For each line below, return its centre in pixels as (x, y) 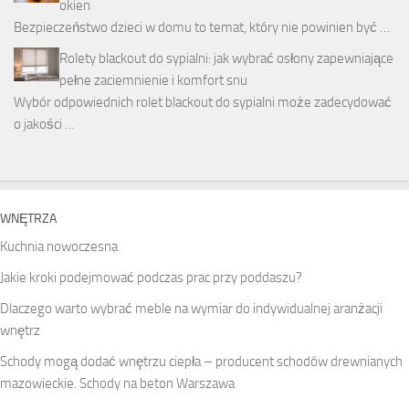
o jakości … (44, 124)
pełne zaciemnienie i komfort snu (153, 80)
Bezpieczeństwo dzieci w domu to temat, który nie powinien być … (202, 27)
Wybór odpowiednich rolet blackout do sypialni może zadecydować (203, 102)
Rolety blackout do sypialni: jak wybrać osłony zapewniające (226, 58)
